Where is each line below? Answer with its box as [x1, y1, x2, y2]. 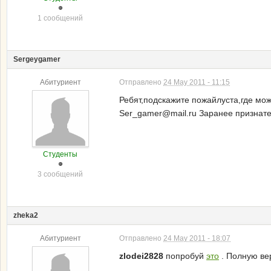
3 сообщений [38, 170, 83, 178]
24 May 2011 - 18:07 [163, 234, 230, 243]
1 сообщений [38, 14, 83, 22]
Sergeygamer [13, 55, 60, 64]
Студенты [43, 150, 77, 158]
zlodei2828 [119, 251, 163, 261]
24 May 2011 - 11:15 [163, 78, 230, 87]
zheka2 [13, 211, 38, 220]
